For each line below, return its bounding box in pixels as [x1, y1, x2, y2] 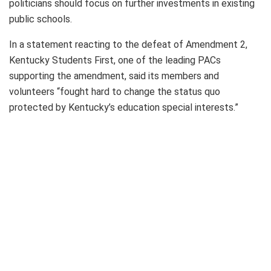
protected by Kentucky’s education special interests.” [9, 101, 238, 113]
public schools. [9, 13, 72, 25]
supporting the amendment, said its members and [9, 70, 219, 82]
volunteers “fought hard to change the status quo [9, 85, 220, 97]
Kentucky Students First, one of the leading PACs [9, 54, 221, 66]
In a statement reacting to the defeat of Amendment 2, [9, 38, 247, 50]
